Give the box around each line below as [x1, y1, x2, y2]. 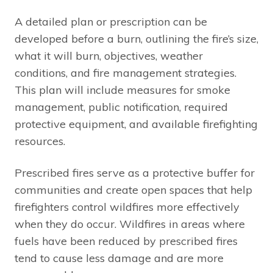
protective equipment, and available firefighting [15, 116, 258, 131]
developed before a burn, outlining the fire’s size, [15, 31, 258, 46]
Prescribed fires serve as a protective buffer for [15, 165, 255, 180]
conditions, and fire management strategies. [15, 65, 236, 80]
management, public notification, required [15, 99, 228, 114]
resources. [15, 133, 65, 148]
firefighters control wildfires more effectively [15, 199, 239, 214]
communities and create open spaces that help [15, 182, 252, 197]
